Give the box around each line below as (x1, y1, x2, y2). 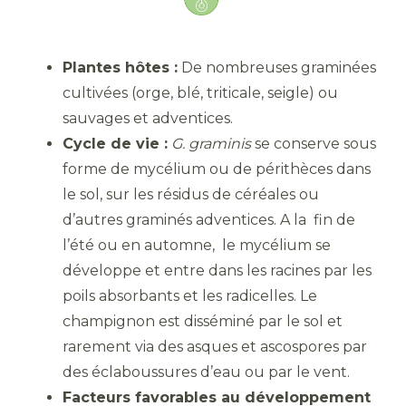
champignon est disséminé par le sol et (63, 313, 343, 331)
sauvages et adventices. (63, 110, 233, 128)
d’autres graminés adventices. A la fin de (63, 211, 355, 229)
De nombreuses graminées (178, 59, 376, 77)
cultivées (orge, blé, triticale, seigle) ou (63, 84, 338, 102)
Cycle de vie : (63, 135, 168, 153)
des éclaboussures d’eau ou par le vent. (63, 363, 353, 382)
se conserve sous (251, 135, 376, 153)
